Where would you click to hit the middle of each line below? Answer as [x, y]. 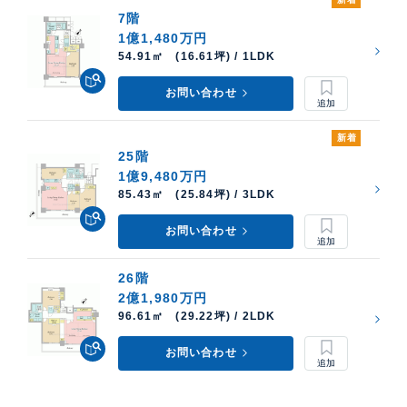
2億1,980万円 [163, 298]
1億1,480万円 [163, 39]
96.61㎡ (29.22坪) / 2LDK [197, 317]
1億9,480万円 [163, 177]
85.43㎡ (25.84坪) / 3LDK [197, 195]
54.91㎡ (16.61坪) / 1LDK [197, 57]
